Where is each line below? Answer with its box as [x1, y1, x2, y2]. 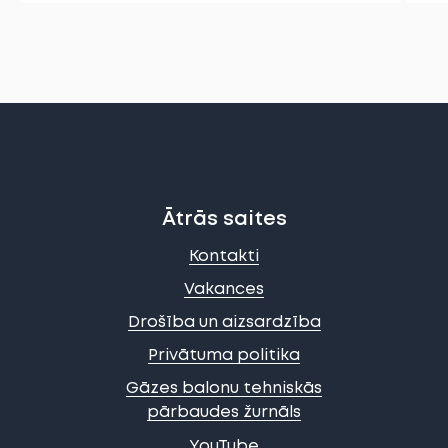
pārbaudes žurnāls [147, 405, 301, 421]
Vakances [184, 282, 264, 298]
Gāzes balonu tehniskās [126, 381, 322, 397]
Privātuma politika [148, 348, 300, 364]
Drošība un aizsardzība [127, 315, 321, 331]
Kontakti [189, 249, 259, 265]
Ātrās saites [161, 210, 287, 230]
